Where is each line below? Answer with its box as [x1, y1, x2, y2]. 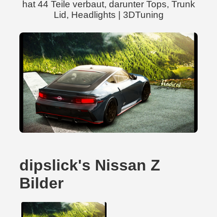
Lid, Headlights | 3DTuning [53, 10, 164, 20]
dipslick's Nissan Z [19, 156, 160, 174]
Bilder [19, 174, 63, 192]
